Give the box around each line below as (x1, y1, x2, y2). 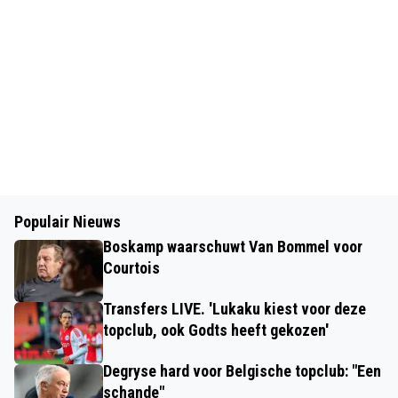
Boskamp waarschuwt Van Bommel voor (103, 237, 362, 256)
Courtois (103, 259, 160, 277)
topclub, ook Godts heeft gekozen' (103, 321, 329, 339)
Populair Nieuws (14, 212, 121, 231)
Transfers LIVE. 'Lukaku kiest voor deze (103, 299, 366, 318)
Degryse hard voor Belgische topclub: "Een (103, 362, 381, 380)
